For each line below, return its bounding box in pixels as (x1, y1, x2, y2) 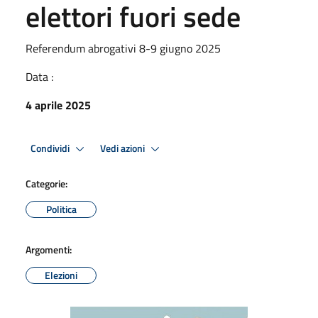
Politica (45, 202, 77, 216)
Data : (26, 68, 53, 85)
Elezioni (45, 268, 77, 283)
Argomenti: (26, 242, 72, 257)
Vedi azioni (100, 140, 147, 156)
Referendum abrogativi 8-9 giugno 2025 (26, 40, 221, 57)
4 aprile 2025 (26, 97, 91, 114)
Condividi (31, 140, 72, 156)
